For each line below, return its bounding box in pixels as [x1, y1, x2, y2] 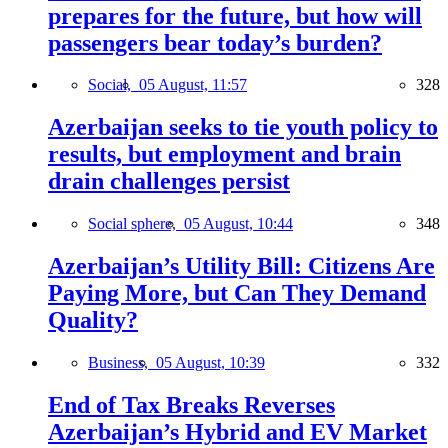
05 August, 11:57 [139, 76, 247, 94]
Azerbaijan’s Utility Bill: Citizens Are [48, 253, 435, 280]
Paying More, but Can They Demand [48, 280, 426, 307]
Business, [88, 354, 156, 372]
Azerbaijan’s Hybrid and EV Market [48, 419, 427, 445]
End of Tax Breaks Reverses [48, 392, 335, 418]
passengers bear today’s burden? [48, 29, 382, 56]
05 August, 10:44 [184, 215, 293, 233]
